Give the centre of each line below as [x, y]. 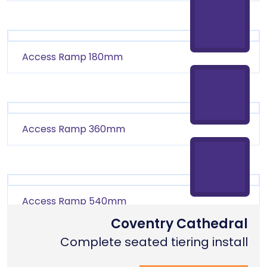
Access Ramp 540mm [74, 201]
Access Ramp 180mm [72, 57]
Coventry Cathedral [179, 223]
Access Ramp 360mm [74, 129]
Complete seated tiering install [154, 242]
